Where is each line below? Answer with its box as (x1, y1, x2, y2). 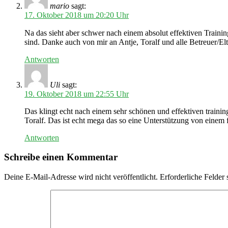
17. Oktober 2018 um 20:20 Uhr (24, 10, 129, 19)
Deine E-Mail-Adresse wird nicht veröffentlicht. (4, 173, 158, 182)
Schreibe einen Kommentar (4, 152, 118, 163)
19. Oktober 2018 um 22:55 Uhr (24, 89, 129, 98)
